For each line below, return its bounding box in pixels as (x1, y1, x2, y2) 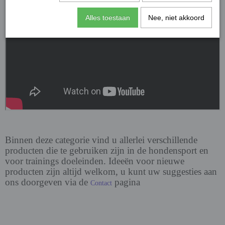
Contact (90, 179, 112, 187)
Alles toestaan (85, 14, 130, 22)
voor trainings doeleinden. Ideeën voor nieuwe (5, 156, 184, 166)
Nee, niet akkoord (148, 14, 204, 22)
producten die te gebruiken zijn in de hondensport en (5, 145, 208, 156)
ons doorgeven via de (5, 177, 90, 187)
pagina (112, 177, 140, 187)
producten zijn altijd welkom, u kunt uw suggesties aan (5, 166, 217, 177)
